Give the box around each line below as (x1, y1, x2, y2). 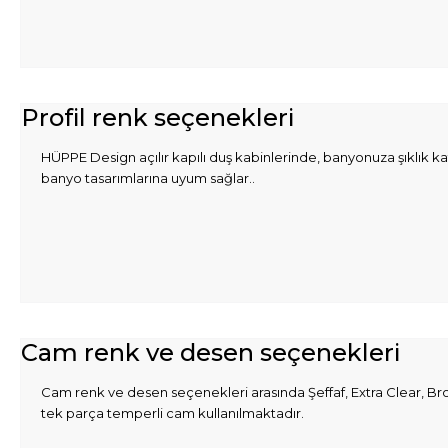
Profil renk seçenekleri (21, 103, 294, 133)
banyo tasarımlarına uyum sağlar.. (41, 170, 255, 187)
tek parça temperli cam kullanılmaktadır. (41, 405, 304, 422)
